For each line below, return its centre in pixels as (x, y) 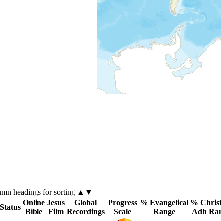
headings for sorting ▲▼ (53, 192)
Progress (122, 202)
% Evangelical (164, 202)
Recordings (86, 211)
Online (34, 202)
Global (86, 202)
